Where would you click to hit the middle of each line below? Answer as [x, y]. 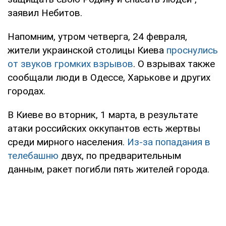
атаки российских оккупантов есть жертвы [104, 128]
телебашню [33, 155]
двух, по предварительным [120, 155]
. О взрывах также [174, 64]
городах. [26, 91]
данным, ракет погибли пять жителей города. [108, 169]
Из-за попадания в [169, 142]
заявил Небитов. [45, 13]
